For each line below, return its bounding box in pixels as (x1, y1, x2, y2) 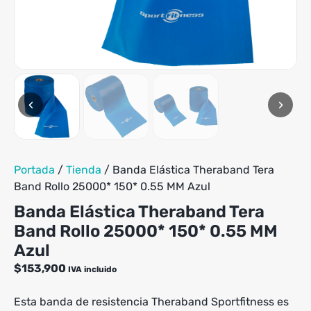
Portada (14, 162, 55, 176)
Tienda (66, 162, 101, 176)
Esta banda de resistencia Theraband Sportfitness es (14, 294, 289, 308)
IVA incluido (68, 264, 117, 274)
